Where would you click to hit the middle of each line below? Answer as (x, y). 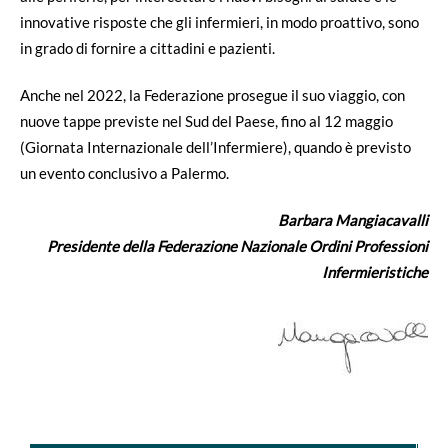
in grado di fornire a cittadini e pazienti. (147, 47)
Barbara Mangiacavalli (353, 219)
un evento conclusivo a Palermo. (124, 172)
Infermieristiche (375, 271)
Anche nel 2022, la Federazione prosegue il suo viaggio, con (212, 94)
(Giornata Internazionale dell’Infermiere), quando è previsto (215, 146)
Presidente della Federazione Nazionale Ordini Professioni (237, 245)
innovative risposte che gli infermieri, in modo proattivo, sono (219, 21)
